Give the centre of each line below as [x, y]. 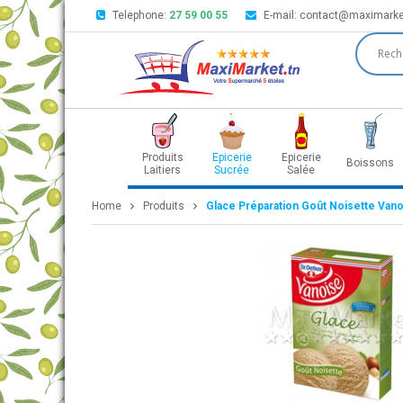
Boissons [370, 163]
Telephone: [141, 15]
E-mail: [282, 15]
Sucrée [232, 170]
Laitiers [162, 170]
